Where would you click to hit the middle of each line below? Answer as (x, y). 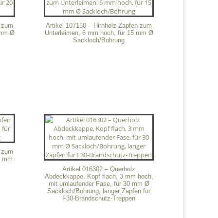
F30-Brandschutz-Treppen (99, 198)
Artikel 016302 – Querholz (99, 169)
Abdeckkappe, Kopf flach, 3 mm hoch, (99, 176)
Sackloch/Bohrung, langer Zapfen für (99, 191)
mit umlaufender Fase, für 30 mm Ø (99, 183)
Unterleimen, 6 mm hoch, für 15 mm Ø (99, 33)
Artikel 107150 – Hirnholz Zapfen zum (99, 26)
